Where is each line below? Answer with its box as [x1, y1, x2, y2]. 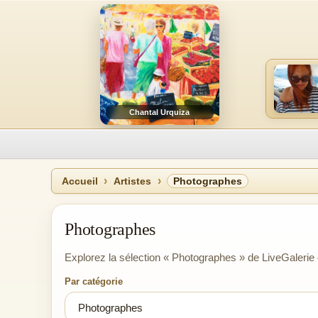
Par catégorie [65, 276, 123, 287]
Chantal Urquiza [129, 108, 190, 116]
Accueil [62, 175, 98, 187]
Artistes [114, 175, 151, 187]
